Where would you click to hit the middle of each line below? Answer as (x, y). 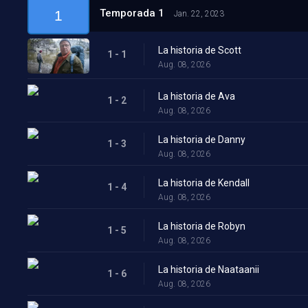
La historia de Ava (197, 96)
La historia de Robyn (202, 226)
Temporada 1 (133, 13)
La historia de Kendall (204, 183)
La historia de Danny (202, 139)
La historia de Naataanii (209, 269)
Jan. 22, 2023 (199, 14)
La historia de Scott (200, 50)
